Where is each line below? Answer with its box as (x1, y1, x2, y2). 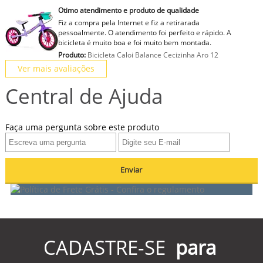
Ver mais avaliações (17, 62, 95, 74)
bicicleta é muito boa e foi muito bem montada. (58, 37, 211, 48)
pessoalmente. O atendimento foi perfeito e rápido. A (58, 27, 231, 38)
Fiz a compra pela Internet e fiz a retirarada (58, 17, 200, 28)
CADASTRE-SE (43, 234, 166, 261)
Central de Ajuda (5, 82, 163, 110)
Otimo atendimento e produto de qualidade (58, 5, 199, 15)
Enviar (120, 164, 143, 175)
